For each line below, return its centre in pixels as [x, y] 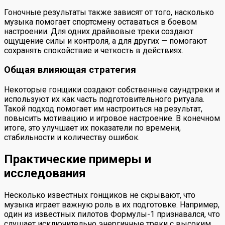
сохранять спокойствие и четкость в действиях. [94, 50]
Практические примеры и [78, 159]
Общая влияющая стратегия [70, 70]
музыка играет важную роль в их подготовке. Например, [112, 204]
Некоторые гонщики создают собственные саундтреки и [112, 90]
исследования [45, 173]
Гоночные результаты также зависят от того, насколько [109, 12]
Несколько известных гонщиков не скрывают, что [100, 195]
